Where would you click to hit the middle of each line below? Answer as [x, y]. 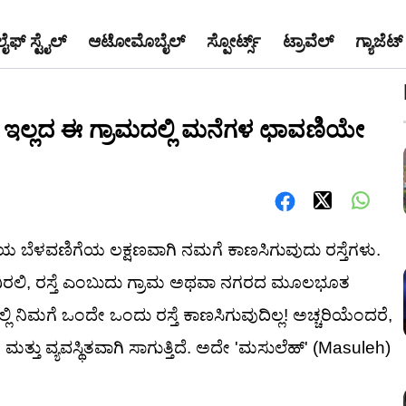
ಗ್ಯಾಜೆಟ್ [379, 41]
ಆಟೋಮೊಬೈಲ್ [136, 41]
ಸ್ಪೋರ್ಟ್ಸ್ [234, 41]
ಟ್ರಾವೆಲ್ [308, 41]
